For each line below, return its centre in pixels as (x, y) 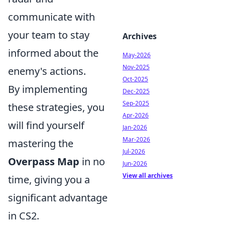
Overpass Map (44, 161)
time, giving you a (49, 180)
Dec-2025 (136, 91)
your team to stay (49, 35)
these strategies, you (56, 107)
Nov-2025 (136, 67)
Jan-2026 (135, 127)
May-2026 (137, 55)
